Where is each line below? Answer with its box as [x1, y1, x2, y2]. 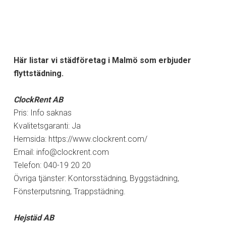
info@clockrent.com [36, 147, 109, 157]
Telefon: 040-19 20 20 [13, 160, 91, 170]
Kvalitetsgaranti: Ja [13, 121, 81, 131]
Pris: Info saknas [13, 107, 72, 118]
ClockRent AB [13, 94, 63, 104]
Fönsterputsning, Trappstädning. [13, 186, 126, 196]
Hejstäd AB [13, 212, 54, 222]
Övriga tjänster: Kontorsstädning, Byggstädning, [13, 173, 179, 183]
